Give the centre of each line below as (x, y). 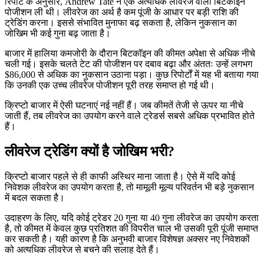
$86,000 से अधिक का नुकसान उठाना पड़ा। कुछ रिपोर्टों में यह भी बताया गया (132, 74)
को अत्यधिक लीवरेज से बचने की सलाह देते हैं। (82, 249)
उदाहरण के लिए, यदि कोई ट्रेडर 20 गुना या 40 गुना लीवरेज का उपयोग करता (132, 217)
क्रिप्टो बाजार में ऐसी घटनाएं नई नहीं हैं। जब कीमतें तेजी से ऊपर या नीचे (124, 105)
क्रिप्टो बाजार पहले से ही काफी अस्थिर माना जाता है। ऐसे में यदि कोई (120, 176)
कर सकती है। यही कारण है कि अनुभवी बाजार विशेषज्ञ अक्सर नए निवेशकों (127, 239)
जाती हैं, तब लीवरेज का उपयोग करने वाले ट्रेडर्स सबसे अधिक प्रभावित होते (130, 115)
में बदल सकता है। (35, 197)
